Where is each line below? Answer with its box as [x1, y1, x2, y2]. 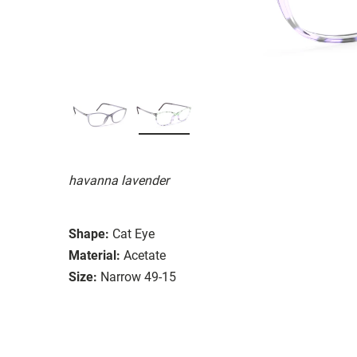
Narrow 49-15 [100, 269, 176, 284]
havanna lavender [69, 172, 169, 188]
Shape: [69, 226, 109, 241]
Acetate [124, 247, 166, 263]
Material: [69, 247, 120, 263]
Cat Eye [112, 226, 155, 241]
